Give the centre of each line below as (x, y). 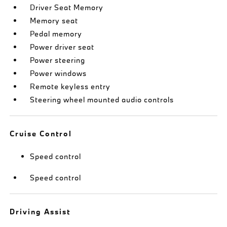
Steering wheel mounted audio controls (102, 99)
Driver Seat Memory (67, 7)
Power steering (58, 60)
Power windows (59, 73)
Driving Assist (40, 211)
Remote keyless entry (70, 86)
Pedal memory (56, 33)
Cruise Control (41, 133)
